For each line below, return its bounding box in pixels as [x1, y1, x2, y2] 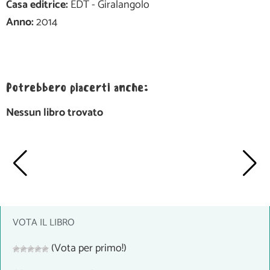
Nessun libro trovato [6, 104, 103, 122]
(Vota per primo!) [49, 239, 127, 258]
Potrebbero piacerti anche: [6, 80, 148, 95]
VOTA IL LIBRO [13, 215, 75, 231]
